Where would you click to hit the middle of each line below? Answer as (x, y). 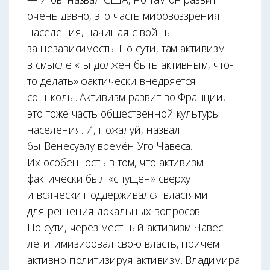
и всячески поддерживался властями (118, 194)
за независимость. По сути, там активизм (126, 48)
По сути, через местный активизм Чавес (125, 227)
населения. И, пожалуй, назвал (104, 129)
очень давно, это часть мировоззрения (124, 15)
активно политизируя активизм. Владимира (133, 259)
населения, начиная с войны (100, 32)
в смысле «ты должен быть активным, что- (130, 64)
